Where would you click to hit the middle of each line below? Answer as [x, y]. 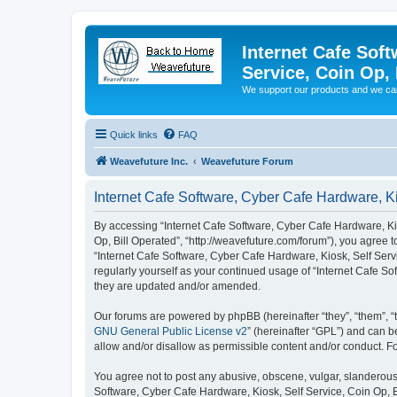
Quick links [134, 134]
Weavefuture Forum [247, 161]
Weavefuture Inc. [149, 161]
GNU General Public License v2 [171, 331]
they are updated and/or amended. [177, 286]
